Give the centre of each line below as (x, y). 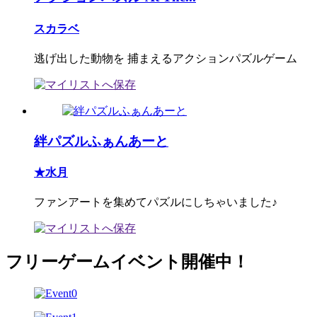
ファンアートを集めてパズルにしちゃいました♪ (156, 202)
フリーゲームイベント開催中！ (127, 262)
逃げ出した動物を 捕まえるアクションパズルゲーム (166, 58)
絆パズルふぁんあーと (101, 141)
